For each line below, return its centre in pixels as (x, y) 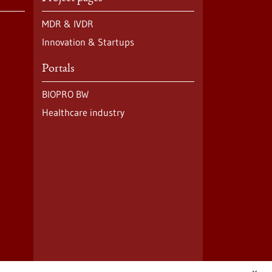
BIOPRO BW (65, 94)
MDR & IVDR (67, 24)
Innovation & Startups (88, 42)
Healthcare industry (83, 112)
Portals (58, 69)
